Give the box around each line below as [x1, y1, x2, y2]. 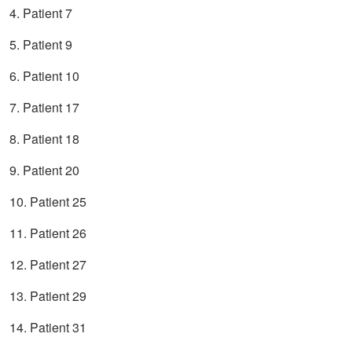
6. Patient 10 [9, 67, 79, 86]
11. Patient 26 [9, 224, 86, 243]
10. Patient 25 [9, 192, 86, 211]
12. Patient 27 [9, 255, 86, 274]
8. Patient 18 [9, 130, 79, 148]
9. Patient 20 [9, 161, 79, 180]
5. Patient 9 [9, 35, 72, 54]
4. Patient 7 [9, 4, 72, 23]
